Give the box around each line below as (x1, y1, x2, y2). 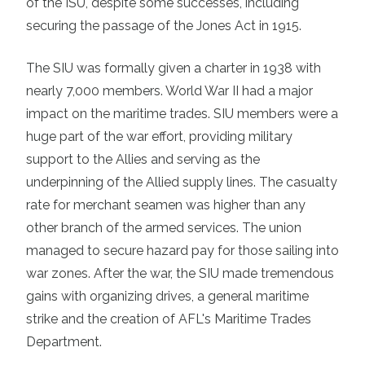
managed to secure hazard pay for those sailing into (26, 242, 339, 258)
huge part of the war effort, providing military (26, 128, 292, 144)
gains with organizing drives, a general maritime (26, 288, 309, 304)
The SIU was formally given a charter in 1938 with (26, 59, 321, 76)
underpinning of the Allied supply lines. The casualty (26, 174, 337, 190)
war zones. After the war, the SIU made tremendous (26, 265, 334, 281)
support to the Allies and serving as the (26, 151, 260, 167)
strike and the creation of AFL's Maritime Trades (26, 310, 311, 327)
